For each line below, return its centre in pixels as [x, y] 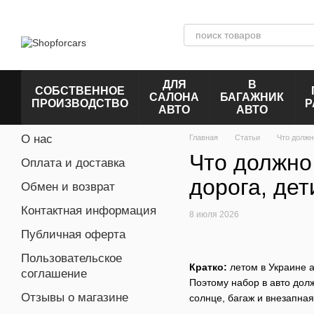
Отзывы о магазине [75, 298]
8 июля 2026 [214, 215]
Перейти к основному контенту [82, 11]
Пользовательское [71, 258]
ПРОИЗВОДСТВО [80, 103]
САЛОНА [174, 97]
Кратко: [208, 267]
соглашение [54, 274]
